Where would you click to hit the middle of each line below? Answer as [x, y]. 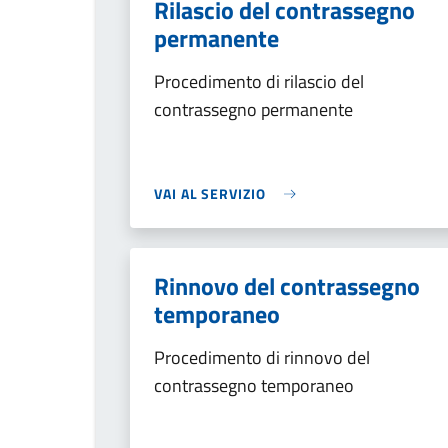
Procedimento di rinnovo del [262, 357]
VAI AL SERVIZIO [210, 193]
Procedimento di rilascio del [259, 81]
